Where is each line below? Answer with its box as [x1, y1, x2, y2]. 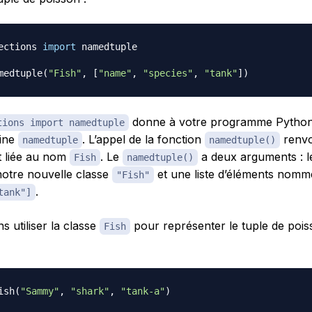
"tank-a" [120, 285, 165, 297]
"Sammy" [19, 285, 59, 297]
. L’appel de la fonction [81, 132, 205, 146]
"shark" [70, 285, 109, 297]
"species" [142, 67, 193, 79]
